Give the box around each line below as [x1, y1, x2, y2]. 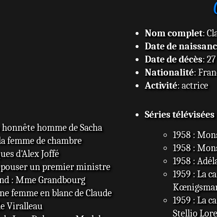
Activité [144, 79, 177, 91]
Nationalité [144, 66, 194, 78]
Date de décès [144, 53, 202, 65]
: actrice [177, 79, 208, 91]
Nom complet [144, 27, 202, 39]
